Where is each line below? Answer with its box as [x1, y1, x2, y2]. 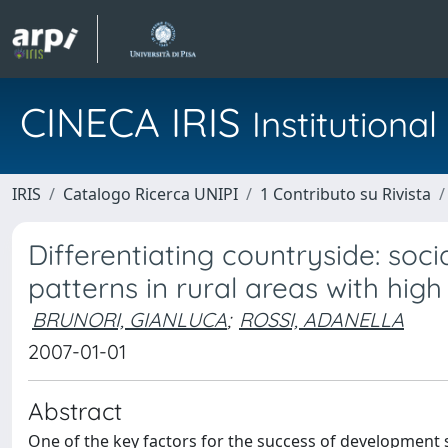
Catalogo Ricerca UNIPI [63, 183, 238, 205]
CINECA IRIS [20, 97, 252, 147]
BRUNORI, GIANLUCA [32, 307, 227, 332]
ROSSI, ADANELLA [239, 307, 404, 332]
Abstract [28, 396, 122, 426]
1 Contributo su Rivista [260, 183, 431, 205]
